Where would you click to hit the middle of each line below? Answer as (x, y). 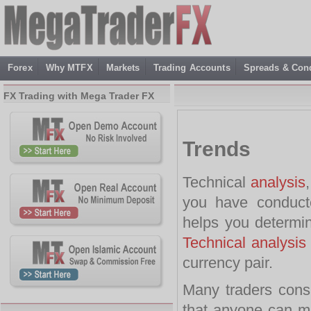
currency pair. (228, 263)
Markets (123, 68)
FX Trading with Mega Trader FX (79, 96)
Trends (217, 149)
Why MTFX (69, 68)
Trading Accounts (192, 68)
